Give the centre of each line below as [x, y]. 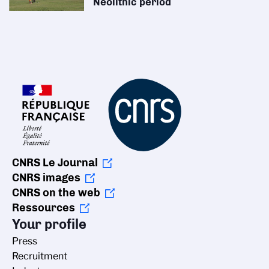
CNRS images [46, 178]
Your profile [49, 225]
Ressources [44, 208]
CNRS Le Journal [55, 163]
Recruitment [40, 256]
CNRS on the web [56, 193]
